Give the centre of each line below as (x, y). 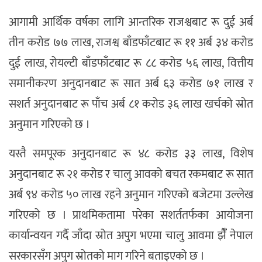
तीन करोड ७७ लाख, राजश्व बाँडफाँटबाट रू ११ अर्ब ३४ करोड (131, 43)
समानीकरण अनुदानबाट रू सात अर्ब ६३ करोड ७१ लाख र (131, 84)
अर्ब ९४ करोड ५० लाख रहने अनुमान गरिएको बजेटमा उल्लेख (131, 195)
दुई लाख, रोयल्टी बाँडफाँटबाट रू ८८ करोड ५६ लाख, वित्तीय (131, 63)
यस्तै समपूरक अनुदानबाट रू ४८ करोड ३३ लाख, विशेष (131, 154)
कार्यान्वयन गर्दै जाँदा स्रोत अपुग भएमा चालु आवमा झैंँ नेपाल (131, 236)
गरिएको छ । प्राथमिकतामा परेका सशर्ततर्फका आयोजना (131, 216)
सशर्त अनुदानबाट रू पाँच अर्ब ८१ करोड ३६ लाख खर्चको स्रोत (131, 104)
